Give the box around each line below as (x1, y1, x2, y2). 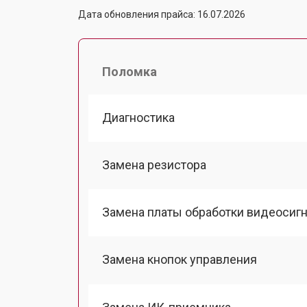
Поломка (102, 64, 157, 79)
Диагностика (102, 110, 175, 125)
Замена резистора (102, 157, 206, 172)
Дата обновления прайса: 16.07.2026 (78, 8, 245, 20)
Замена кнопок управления (102, 252, 257, 267)
